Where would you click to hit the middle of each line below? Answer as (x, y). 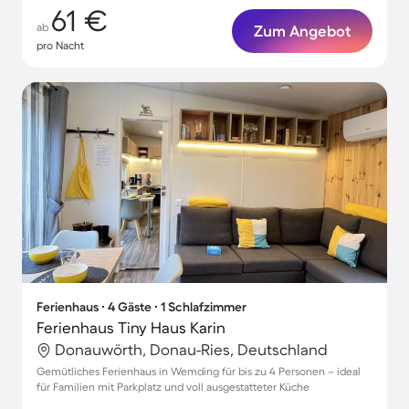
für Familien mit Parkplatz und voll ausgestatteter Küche (173, 387)
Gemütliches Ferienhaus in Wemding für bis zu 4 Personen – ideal (199, 371)
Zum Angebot (302, 31)
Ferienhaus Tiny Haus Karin (131, 327)
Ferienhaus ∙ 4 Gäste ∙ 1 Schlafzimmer (142, 307)
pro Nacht (60, 45)
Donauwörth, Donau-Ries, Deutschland (191, 349)
